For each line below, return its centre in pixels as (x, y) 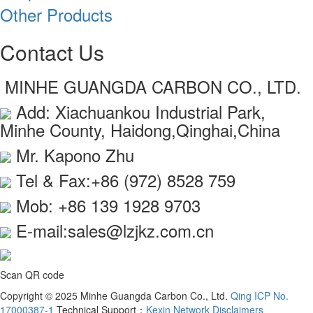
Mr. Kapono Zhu (73, 154)
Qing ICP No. (260, 295)
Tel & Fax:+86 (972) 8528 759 (123, 180)
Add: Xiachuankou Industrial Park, (138, 111)
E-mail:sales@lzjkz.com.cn (112, 230)
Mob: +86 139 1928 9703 (106, 205)
